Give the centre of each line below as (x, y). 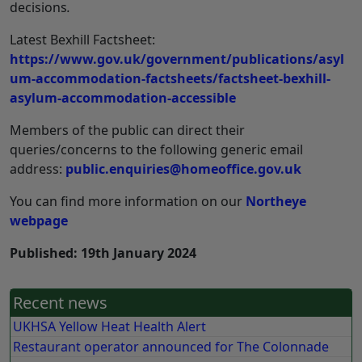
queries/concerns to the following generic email (156, 150)
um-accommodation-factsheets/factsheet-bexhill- (170, 79)
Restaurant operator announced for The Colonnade (171, 347)
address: (38, 169)
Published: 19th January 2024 (103, 253)
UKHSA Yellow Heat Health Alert (110, 327)
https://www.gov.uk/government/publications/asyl (177, 59)
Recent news (61, 303)
